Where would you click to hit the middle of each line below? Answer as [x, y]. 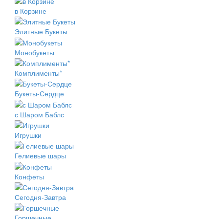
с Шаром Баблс [39, 114]
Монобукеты [34, 52]
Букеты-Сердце [39, 94]
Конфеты [29, 176]
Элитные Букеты [41, 32]
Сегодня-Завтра [40, 197]
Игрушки [28, 135]
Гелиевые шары [40, 156]
